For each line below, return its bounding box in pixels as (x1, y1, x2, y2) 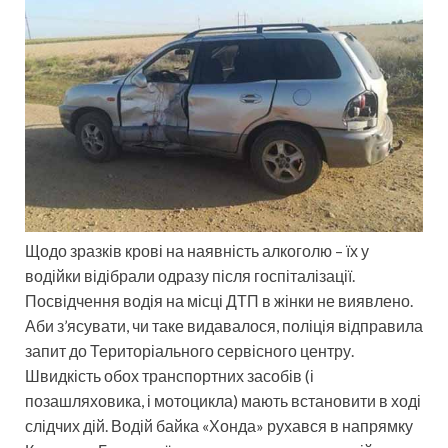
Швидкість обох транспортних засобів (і (25, 365, 314, 385)
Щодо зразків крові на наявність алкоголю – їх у (25, 240, 369, 260)
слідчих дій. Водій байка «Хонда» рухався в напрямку (25, 415, 413, 435)
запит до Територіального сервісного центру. (25, 340, 354, 360)
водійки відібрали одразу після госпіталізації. (25, 265, 355, 285)
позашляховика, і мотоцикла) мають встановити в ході (25, 390, 421, 410)
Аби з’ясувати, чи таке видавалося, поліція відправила (25, 315, 423, 335)
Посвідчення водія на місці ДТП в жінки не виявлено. (25, 290, 413, 310)
